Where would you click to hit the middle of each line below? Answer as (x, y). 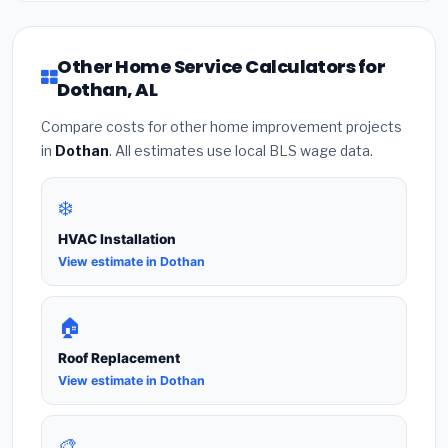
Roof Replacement (119, 357)
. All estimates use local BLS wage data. (241, 150)
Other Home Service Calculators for (221, 66)
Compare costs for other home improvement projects (221, 126)
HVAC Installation (117, 238)
